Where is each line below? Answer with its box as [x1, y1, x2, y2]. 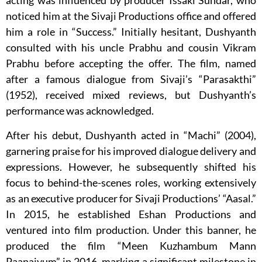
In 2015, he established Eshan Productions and [6, 208, 256, 221]
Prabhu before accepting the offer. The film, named [6, 57, 256, 70]
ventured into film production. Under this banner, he [6, 223, 256, 237]
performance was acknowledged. [6, 104, 154, 118]
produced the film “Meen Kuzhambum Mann [6, 239, 256, 253]
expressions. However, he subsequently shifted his [6, 160, 256, 174]
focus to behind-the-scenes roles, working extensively [6, 176, 256, 189]
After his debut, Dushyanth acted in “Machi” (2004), [6, 129, 256, 142]
